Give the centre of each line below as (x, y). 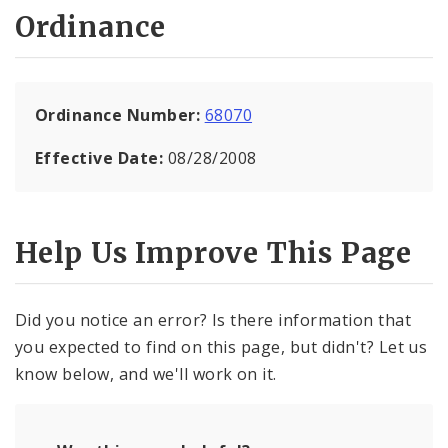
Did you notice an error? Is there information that (213, 320)
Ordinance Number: (120, 114)
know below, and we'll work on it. (146, 374)
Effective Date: (101, 157)
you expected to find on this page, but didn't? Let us (221, 347)
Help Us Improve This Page (213, 252)
